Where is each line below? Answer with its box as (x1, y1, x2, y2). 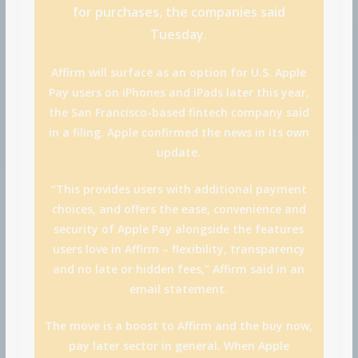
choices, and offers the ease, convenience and (51, 201, 306, 217)
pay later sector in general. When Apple (68, 338, 289, 354)
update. (157, 145, 201, 161)
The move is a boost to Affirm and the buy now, (45, 318, 313, 334)
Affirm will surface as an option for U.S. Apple (51, 65, 307, 81)
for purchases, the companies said (72, 3, 285, 22)
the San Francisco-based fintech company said (48, 105, 309, 121)
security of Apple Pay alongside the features (54, 221, 304, 237)
